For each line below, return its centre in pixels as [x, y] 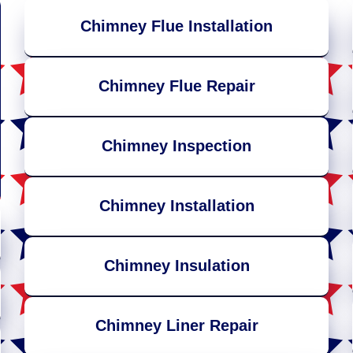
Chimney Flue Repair [176, 86]
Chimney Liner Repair [176, 326]
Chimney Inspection [176, 146]
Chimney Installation [176, 206]
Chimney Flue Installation [176, 26]
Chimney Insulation [176, 266]
